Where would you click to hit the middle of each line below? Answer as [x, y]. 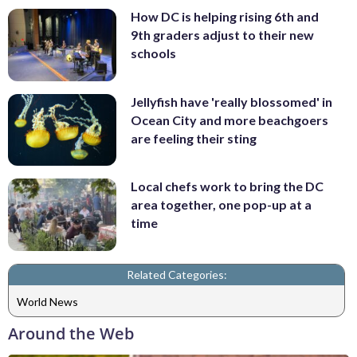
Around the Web [71, 334]
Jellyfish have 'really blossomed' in [231, 101]
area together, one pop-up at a [221, 205]
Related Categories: [177, 275]
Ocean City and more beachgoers [229, 120]
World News [47, 301]
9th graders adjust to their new [222, 35]
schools [153, 53]
